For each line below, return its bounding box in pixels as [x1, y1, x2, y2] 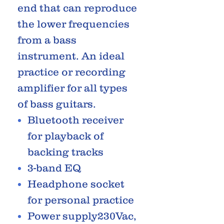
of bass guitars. [17, 97, 96, 109]
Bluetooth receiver [27, 113, 123, 125]
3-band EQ [27, 161, 81, 173]
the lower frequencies [17, 17, 129, 29]
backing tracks [27, 145, 103, 157]
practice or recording [17, 65, 125, 77]
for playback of [27, 129, 103, 141]
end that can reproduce [17, 1, 137, 13]
